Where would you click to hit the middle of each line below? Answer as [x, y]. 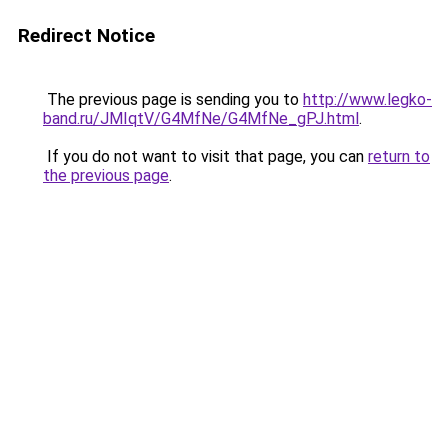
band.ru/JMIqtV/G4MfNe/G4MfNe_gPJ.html [201, 118]
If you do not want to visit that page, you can [205, 156]
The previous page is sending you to [173, 99]
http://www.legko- [367, 99]
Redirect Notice [86, 35]
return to [399, 156]
